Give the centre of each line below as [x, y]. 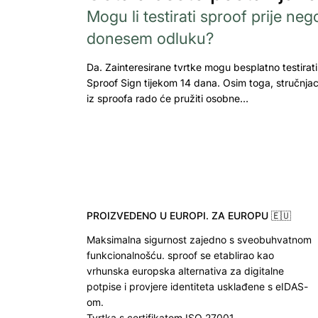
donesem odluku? [150, 38]
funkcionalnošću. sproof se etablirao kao [180, 255]
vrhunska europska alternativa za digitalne [185, 271]
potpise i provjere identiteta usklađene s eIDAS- [197, 286]
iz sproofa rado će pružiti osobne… [168, 98]
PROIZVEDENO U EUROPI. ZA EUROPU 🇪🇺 [189, 215]
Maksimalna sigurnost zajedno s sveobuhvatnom [199, 240]
